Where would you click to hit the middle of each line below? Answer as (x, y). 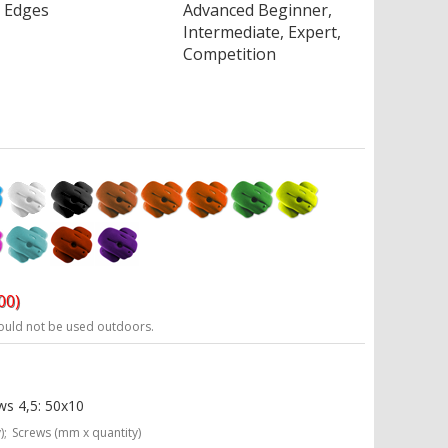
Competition (230, 54)
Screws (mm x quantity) (77, 432)
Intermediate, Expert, (262, 32)
